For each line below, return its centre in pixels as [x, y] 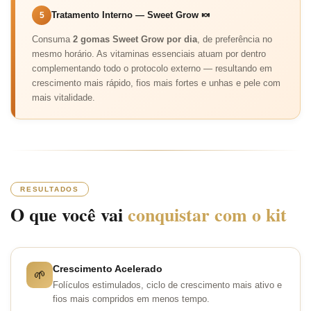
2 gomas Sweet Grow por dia [135, 39]
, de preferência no [235, 39]
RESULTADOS [50, 189]
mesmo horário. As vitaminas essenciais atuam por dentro [149, 53]
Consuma [52, 39]
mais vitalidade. [64, 97]
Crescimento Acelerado [108, 268]
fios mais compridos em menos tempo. [131, 299]
